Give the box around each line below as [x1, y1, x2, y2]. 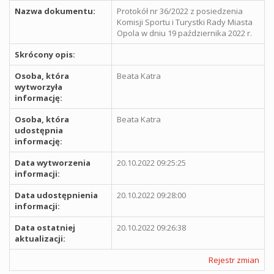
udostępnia [15, 124, 63, 136]
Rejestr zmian [209, 254, 259, 265]
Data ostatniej [15, 221, 75, 233]
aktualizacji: [15, 232, 65, 244]
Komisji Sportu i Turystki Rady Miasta [117, 16, 253, 28]
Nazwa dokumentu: [15, 5, 95, 17]
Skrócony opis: [15, 48, 75, 60]
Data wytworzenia [15, 157, 91, 168]
